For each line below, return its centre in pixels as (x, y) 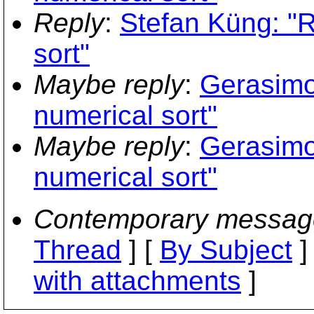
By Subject (226, 250)
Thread (77, 250)
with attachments (137, 280)
